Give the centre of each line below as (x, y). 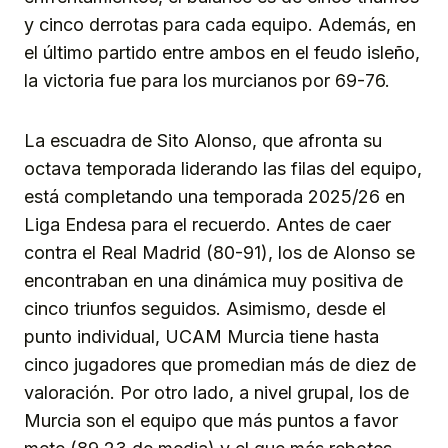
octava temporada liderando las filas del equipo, (223, 168)
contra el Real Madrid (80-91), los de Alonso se (219, 252)
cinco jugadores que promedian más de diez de (220, 364)
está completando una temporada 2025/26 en (214, 196)
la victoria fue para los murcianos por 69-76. (207, 80)
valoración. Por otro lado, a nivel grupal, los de (216, 392)
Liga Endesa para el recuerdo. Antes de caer (207, 224)
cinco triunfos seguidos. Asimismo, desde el (205, 308)
